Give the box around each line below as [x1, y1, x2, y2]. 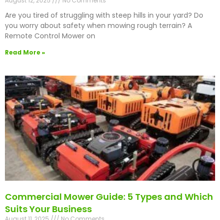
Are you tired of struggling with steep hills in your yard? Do [5, 10, 203, 21]
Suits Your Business [5, 203, 92, 216]
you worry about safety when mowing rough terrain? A [5, 21, 192, 31]
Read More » [5, 48, 45, 57]
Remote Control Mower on [5, 31, 95, 41]
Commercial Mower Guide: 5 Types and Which [5, 191, 213, 203]
